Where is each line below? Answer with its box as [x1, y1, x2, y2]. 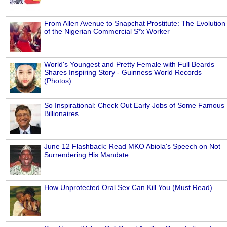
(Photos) [44, 77, 71, 85]
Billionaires [44, 109, 79, 118]
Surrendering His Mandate [44, 150, 129, 159]
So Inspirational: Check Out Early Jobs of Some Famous [44, 101, 224, 110]
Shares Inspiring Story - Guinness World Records [44, 68, 202, 77]
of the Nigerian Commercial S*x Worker [44, 27, 170, 36]
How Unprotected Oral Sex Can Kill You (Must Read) [44, 183, 212, 192]
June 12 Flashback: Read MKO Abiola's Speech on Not [44, 142, 220, 151]
